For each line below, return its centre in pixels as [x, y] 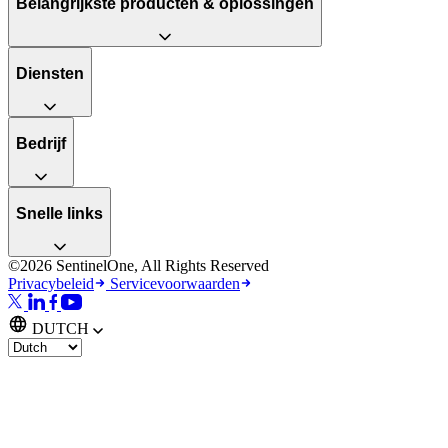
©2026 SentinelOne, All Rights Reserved [138, 266]
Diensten [50, 74]
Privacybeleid [51, 284]
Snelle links [59, 214]
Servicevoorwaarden [175, 284]
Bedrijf [41, 144]
